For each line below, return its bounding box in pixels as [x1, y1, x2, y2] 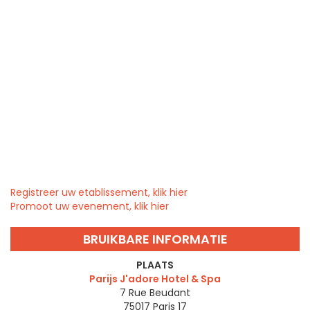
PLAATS [136, 257, 174, 272]
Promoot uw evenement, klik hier [10, 199, 169, 213]
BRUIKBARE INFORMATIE [82, 230, 228, 248]
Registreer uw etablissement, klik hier [10, 185, 188, 199]
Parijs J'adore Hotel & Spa [89, 271, 221, 286]
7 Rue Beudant [120, 285, 190, 300]
